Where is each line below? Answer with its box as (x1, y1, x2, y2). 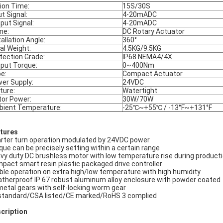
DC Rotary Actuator (122, 27, 185, 35)
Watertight (122, 87, 157, 95)
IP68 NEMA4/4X (122, 53, 172, 61)
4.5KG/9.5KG (122, 44, 161, 52)
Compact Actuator (122, 70, 183, 78)
